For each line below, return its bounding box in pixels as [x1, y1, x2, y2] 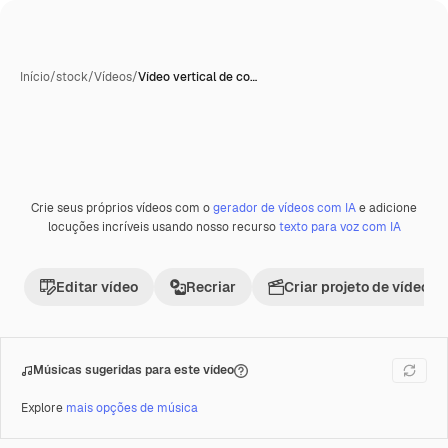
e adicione [356, 200, 417, 216]
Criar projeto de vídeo [284, 278, 429, 296]
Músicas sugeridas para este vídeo [33, 362, 234, 378]
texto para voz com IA [278, 219, 401, 235]
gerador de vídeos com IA [213, 200, 356, 216]
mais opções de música [66, 400, 198, 416]
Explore [21, 400, 66, 416]
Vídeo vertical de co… [138, 69, 257, 85]
